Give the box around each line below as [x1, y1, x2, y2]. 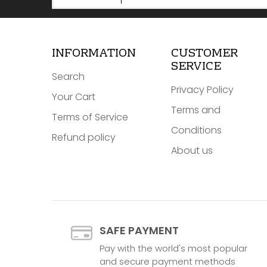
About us [170, 144, 213, 158]
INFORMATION [52, 44, 136, 64]
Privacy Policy [170, 83, 234, 97]
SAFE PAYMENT [100, 223, 179, 238]
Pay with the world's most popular [100, 242, 247, 255]
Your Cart [52, 90, 95, 104]
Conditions [170, 123, 222, 138]
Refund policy [52, 131, 116, 145]
